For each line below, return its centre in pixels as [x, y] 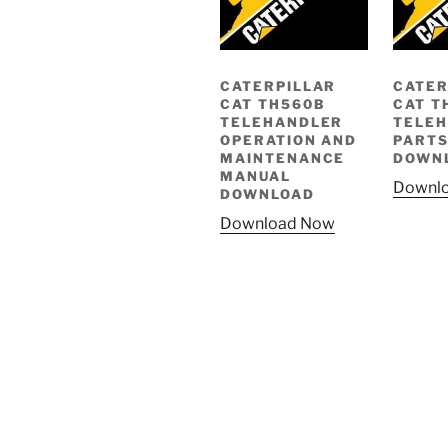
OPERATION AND [289, 139]
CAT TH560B [273, 103]
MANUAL [255, 175]
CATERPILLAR [278, 85]
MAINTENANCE [283, 157]
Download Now [277, 224]
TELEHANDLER [282, 121]
